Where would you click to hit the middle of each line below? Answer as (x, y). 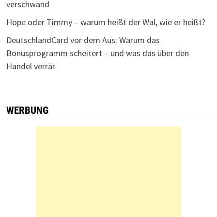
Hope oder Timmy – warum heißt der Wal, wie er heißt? (106, 22)
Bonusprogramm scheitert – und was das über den (97, 53)
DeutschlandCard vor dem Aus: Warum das (83, 40)
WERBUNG (27, 110)
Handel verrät (31, 66)
